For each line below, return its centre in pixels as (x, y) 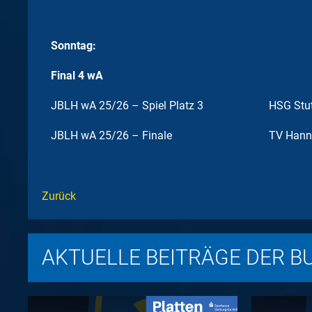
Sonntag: (73, 46)
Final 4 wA (77, 76)
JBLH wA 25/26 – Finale (111, 135)
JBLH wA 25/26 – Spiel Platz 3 (127, 106)
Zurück (59, 196)
